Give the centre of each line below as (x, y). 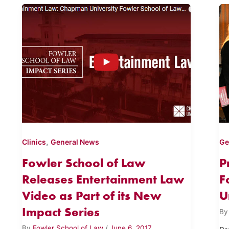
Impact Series (61, 212)
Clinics (34, 142)
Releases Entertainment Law (103, 179)
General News (75, 142)
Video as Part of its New (91, 196)
